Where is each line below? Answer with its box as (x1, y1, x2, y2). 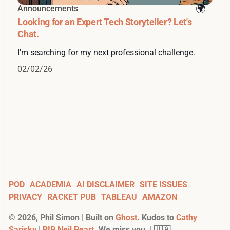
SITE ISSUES (140, 180, 187, 190)
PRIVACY (9, 192, 42, 202)
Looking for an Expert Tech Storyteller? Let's (17, 16, 192, 28)
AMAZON (142, 192, 177, 202)
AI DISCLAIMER (76, 180, 135, 190)
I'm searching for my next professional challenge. (17, 48, 196, 58)
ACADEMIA (30, 180, 71, 190)
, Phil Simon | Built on (36, 213, 116, 223)
